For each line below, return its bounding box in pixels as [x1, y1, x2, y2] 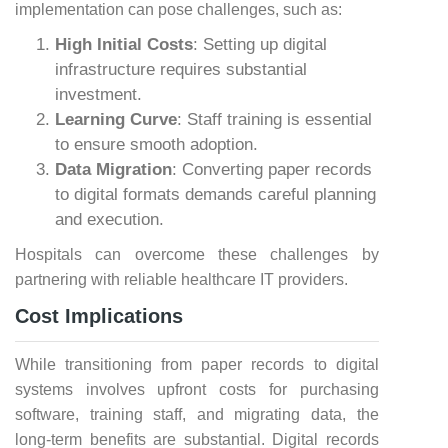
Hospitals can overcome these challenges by [15, 246, 379, 263]
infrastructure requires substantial [55, 60, 307, 79]
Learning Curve [55, 110, 177, 129]
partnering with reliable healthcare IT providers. [15, 271, 348, 288]
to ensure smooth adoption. [55, 135, 258, 154]
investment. [55, 85, 142, 104]
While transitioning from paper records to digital [15, 356, 379, 373]
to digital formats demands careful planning [55, 185, 376, 204]
